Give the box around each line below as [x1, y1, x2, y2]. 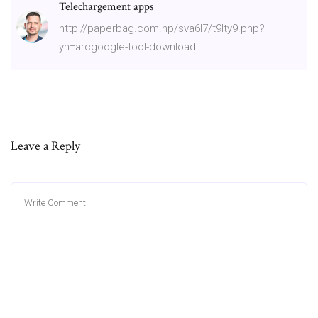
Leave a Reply [11, 137, 80, 154]
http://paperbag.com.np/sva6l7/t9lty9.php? [59, 21, 265, 35]
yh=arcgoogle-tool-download [59, 40, 196, 53]
